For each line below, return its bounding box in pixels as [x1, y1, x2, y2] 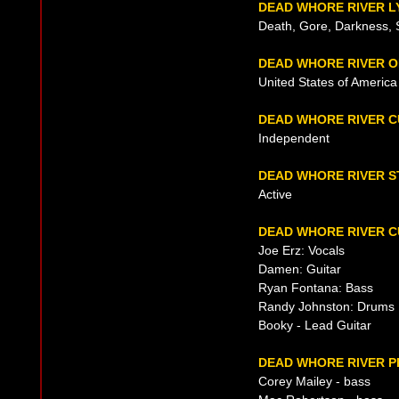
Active [258, 187, 292, 201]
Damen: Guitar [258, 262, 341, 276]
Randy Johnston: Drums [258, 299, 395, 313]
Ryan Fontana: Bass [258, 281, 373, 295]
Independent [258, 131, 330, 145]
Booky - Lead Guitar [258, 318, 371, 332]
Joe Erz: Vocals [258, 243, 345, 257]
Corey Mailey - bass [258, 374, 370, 388]
